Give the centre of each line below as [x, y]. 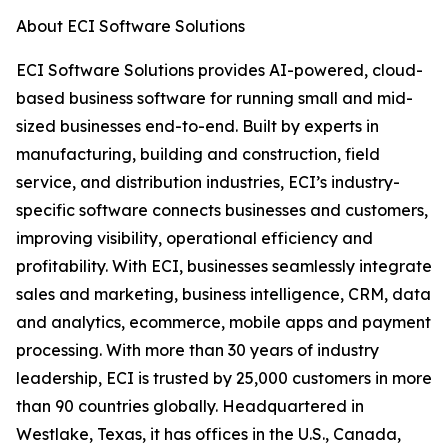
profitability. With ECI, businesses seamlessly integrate [224, 266]
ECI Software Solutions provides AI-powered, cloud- [219, 70]
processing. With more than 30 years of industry [197, 350]
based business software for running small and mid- [214, 98]
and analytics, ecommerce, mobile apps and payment [223, 322]
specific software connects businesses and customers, [222, 210]
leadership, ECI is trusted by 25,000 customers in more [224, 378]
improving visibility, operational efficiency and [194, 238]
